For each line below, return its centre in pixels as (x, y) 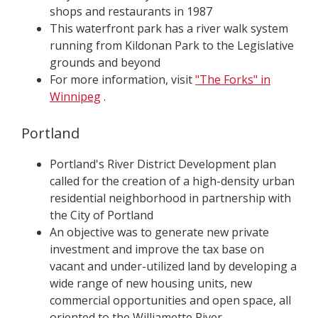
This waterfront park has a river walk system (169, 28)
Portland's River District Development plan (163, 164)
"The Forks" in (233, 79)
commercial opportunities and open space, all (170, 300)
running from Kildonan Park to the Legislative (172, 45)
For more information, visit (122, 79)
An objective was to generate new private (159, 232)
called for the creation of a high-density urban (172, 181)
